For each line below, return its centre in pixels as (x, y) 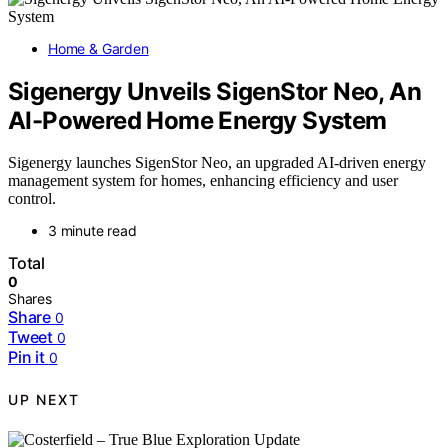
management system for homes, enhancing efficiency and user (203, 181)
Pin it (26, 357)
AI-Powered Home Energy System (197, 120)
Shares (30, 299)
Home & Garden (98, 48)
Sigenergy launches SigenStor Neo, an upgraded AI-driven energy (217, 163)
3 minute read (92, 231)
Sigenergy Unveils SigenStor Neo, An (214, 91)
